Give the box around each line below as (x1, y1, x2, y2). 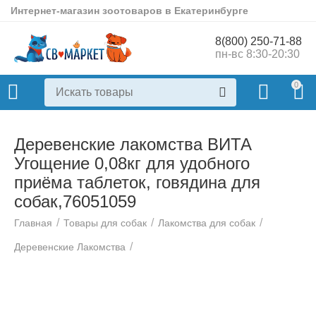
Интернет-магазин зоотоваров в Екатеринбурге (11, 5, 249, 16)
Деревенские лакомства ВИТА (14, 135, 252, 154)
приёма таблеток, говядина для (14, 173, 260, 192)
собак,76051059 (14, 192, 136, 211)
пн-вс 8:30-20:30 (214, 48, 300, 61)
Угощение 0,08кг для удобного (14, 154, 250, 173)
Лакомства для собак (158, 217, 256, 229)
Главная (14, 217, 53, 229)
